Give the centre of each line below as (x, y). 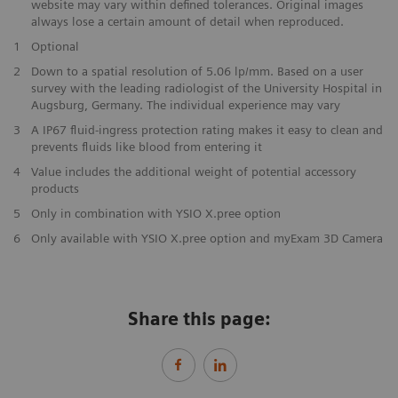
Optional (55, 47)
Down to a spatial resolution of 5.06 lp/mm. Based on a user (197, 72)
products (55, 189)
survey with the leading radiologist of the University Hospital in (206, 88)
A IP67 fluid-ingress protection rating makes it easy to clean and (207, 130)
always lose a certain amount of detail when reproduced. (187, 22)
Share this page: (199, 319)
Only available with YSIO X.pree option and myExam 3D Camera (207, 239)
